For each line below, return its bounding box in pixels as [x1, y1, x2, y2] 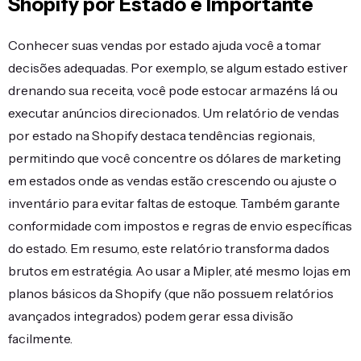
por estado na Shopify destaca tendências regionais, [8, 127, 315, 143]
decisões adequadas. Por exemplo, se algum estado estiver [8, 60, 348, 76]
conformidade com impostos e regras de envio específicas [8, 218, 352, 234]
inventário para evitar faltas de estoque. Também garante [8, 195, 340, 211]
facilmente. [8, 330, 73, 346]
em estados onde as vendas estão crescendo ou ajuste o [8, 172, 337, 189]
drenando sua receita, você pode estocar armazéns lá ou [8, 82, 338, 98]
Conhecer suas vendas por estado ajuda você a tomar [8, 37, 322, 53]
